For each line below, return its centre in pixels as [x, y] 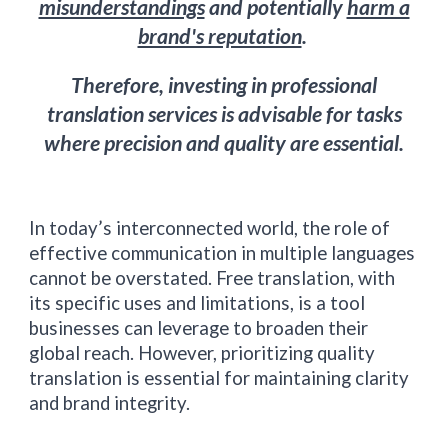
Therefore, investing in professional [224, 85]
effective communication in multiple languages [222, 253]
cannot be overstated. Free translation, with [212, 278]
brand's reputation [219, 36]
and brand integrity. [110, 403]
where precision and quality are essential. [224, 143]
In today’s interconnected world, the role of [210, 228]
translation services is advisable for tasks [224, 114]
